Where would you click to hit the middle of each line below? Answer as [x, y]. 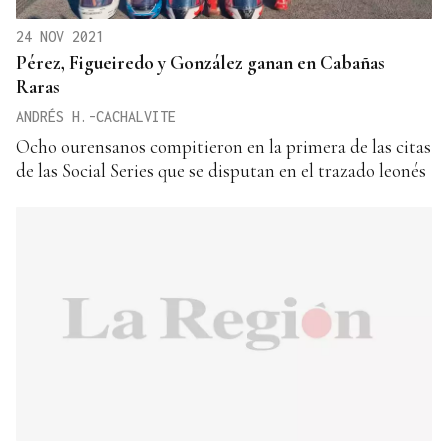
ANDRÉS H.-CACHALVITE [96, 117]
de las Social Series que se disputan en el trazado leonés [221, 171]
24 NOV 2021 [60, 37]
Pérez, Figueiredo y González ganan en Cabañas [200, 63]
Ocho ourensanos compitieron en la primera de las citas [223, 147]
